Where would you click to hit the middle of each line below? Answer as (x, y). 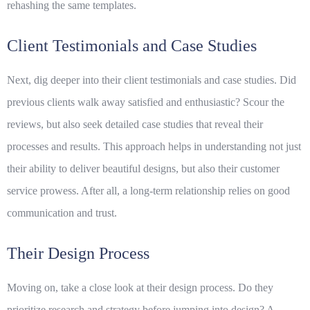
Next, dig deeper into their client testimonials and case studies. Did (152, 80)
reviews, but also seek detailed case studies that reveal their (135, 125)
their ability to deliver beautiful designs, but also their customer (143, 169)
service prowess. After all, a (69, 191)
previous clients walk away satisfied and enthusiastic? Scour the (146, 102)
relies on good (258, 191)
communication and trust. (62, 213)
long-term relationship (178, 191)
